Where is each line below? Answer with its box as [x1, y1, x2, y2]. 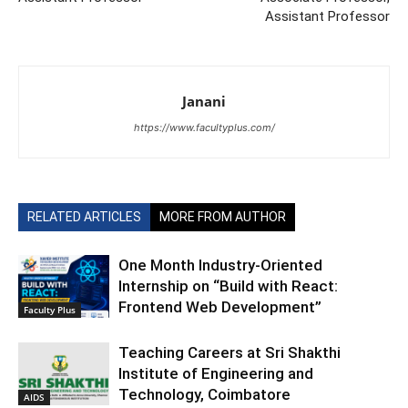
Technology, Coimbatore [118, 385, 291, 403]
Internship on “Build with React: [118, 277, 338, 295]
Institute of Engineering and [118, 364, 313, 382]
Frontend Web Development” [118, 298, 321, 316]
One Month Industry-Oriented [118, 256, 322, 274]
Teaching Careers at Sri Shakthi [118, 343, 341, 362]
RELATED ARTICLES [27, 209, 141, 224]
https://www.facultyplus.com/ [133, 121, 275, 134]
